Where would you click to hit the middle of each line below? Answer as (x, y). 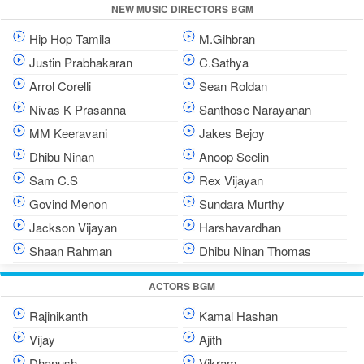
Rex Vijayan (231, 180)
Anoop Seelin (234, 157)
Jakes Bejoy (232, 133)
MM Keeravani (68, 133)
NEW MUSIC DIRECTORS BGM (182, 9)
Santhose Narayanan (255, 110)
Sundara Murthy (241, 204)
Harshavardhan (240, 227)
